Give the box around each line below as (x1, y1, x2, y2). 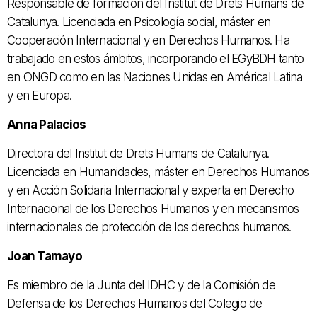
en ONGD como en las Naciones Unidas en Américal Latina (7, 70, 303, 85)
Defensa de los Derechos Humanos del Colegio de (7, 296, 263, 311)
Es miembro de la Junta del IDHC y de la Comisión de (7, 278, 275, 293)
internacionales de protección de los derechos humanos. (7, 220, 292, 235)
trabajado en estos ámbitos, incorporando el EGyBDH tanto (7, 52, 304, 67)
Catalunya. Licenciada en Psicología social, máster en (7, 15, 271, 30)
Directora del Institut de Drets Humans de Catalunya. (7, 146, 269, 161)
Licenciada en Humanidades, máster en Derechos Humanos (7, 165, 309, 180)
